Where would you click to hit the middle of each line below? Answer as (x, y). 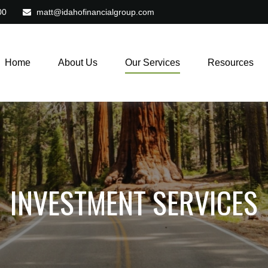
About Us (78, 63)
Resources (231, 63)
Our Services (153, 63)
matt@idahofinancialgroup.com (95, 12)
